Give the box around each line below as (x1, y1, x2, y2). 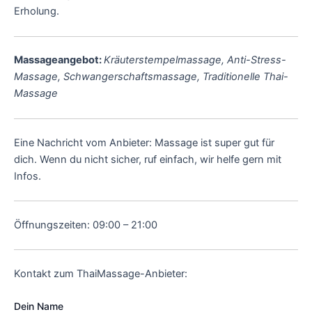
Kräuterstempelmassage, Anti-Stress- (104, 54, 286, 67)
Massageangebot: (14, 54, 104, 67)
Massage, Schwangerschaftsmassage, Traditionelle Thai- (14, 70, 288, 84)
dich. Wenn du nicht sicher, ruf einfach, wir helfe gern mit (14, 153, 281, 166)
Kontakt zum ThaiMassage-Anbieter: (14, 267, 187, 281)
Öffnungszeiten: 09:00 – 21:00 (14, 218, 157, 231)
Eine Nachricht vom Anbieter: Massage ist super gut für (14, 136, 274, 149)
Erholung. (14, 5, 59, 18)
